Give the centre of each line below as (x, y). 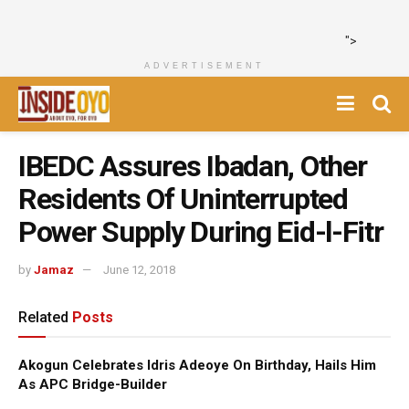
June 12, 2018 (139, 269)
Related (43, 317)
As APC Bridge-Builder (93, 384)
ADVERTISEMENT (204, 66)
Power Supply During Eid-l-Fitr (201, 232)
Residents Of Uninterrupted (183, 199)
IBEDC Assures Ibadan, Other (193, 166)
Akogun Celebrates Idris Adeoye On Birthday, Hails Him (197, 365)
